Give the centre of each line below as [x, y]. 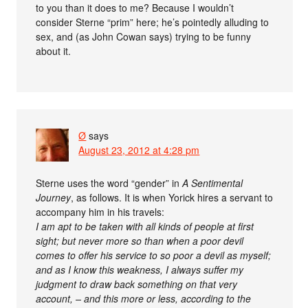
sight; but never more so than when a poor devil [140, 241]
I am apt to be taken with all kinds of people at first [145, 227]
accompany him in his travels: [100, 212]
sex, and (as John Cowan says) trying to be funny [144, 37]
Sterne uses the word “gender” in [109, 183]
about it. [54, 51]
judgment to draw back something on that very [137, 284]
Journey [54, 198]
